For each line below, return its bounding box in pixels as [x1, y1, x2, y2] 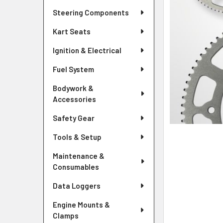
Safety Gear [53, 113, 95, 122]
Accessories [53, 95, 96, 104]
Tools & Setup [53, 132, 102, 141]
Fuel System [53, 65, 94, 74]
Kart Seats [53, 27, 91, 36]
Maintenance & [53, 151, 105, 160]
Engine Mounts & [53, 200, 110, 209]
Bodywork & [53, 84, 94, 93]
